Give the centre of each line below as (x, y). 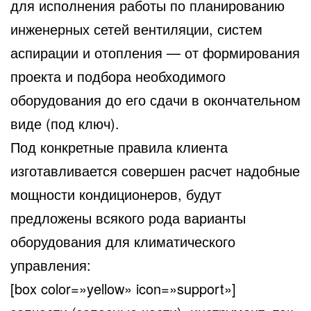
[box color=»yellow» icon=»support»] (123, 288)
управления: (51, 264)
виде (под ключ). (65, 123)
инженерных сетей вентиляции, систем (136, 28)
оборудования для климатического (123, 241)
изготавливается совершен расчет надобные (155, 170)
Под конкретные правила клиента (119, 146)
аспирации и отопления (86, 52)
